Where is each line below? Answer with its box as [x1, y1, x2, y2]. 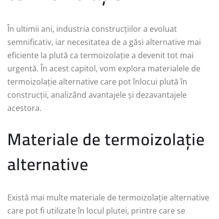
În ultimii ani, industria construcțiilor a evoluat [7, 23, 177, 34]
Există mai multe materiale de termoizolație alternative [7, 192, 209, 203]
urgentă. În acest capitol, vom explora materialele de [7, 63, 200, 74]
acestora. [7, 102, 42, 113]
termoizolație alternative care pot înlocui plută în [7, 76, 187, 87]
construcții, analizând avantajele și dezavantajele [7, 89, 187, 100]
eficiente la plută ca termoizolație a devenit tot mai [7, 49, 194, 61]
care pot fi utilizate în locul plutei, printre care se [7, 205, 185, 216]
